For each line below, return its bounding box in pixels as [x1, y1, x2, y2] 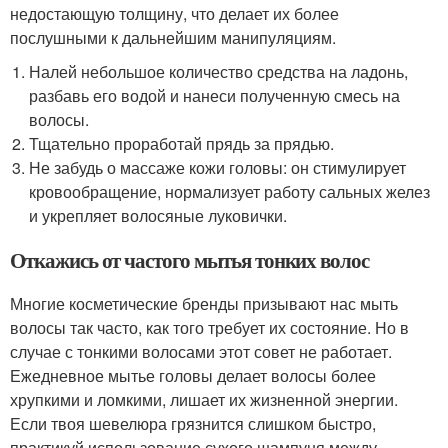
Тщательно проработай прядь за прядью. [29, 132, 335, 155]
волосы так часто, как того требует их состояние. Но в [10, 316, 409, 339]
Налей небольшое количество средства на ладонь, [29, 60, 409, 83]
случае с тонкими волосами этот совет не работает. [10, 340, 392, 363]
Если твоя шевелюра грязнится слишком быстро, [10, 412, 376, 435]
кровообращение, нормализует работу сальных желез [29, 180, 431, 203]
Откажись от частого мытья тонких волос [10, 245, 370, 275]
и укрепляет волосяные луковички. [29, 204, 288, 227]
